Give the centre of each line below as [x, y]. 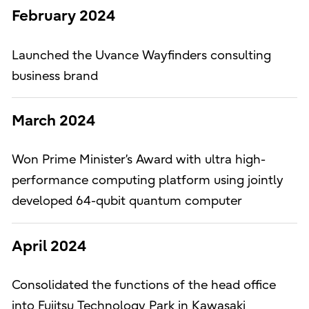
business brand [54, 76]
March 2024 [53, 121]
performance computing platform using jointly [147, 181]
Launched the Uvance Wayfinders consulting [141, 55]
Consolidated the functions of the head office [143, 286]
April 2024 [49, 246]
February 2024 [63, 16]
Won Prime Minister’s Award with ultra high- [138, 160]
